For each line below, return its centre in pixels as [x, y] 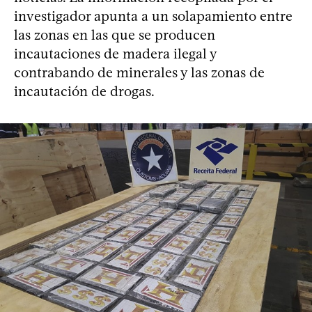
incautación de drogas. [84, 92]
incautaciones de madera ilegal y [115, 54]
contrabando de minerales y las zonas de [139, 73]
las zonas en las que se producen [115, 35]
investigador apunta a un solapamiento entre [153, 16]
